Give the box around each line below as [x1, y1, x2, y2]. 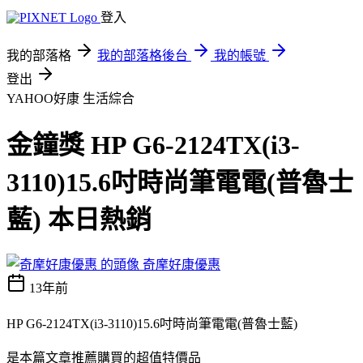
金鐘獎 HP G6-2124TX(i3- [6, 130, 300, 160]
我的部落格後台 [97, 49, 188, 62]
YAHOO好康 [6, 92, 83, 105]
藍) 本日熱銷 [6, 205, 152, 235]
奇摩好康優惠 [143, 257, 220, 271]
